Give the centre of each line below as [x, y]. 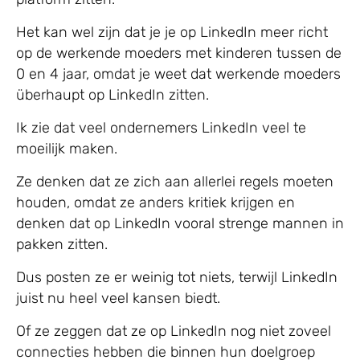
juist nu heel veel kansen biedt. [118, 299]
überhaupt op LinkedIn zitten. [112, 95]
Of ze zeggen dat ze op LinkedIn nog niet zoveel [174, 331]
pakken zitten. [62, 245]
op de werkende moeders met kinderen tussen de [179, 53]
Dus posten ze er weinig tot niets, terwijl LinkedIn [177, 278]
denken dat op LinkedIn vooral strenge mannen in [180, 224]
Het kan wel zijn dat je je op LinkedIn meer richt [172, 33]
